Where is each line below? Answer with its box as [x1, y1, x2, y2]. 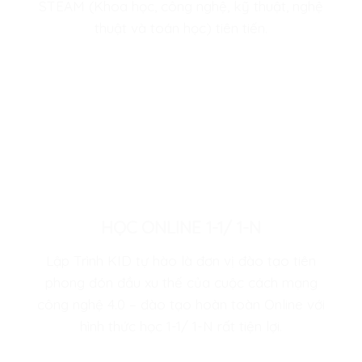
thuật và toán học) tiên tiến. [95, 19, 267, 37]
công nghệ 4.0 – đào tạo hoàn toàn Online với [37, 295, 325, 313]
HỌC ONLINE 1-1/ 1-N [101, 217, 261, 238]
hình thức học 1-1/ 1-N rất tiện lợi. [80, 317, 282, 335]
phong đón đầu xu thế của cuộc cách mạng [44, 273, 318, 291]
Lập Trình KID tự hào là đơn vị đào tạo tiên [46, 251, 316, 269]
